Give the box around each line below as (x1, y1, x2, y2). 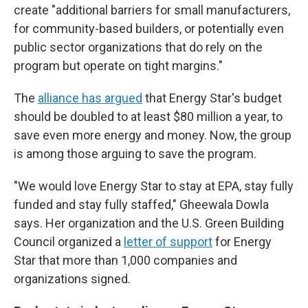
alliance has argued (38, 91, 142, 106)
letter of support (124, 234, 212, 250)
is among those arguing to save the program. (14, 146, 256, 162)
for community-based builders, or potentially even (14, 21, 284, 36)
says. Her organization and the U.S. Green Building (14, 216, 284, 231)
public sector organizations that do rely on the (14, 40, 263, 55)
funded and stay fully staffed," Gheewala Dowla (14, 197, 269, 212)
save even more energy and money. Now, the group (14, 128, 291, 143)
